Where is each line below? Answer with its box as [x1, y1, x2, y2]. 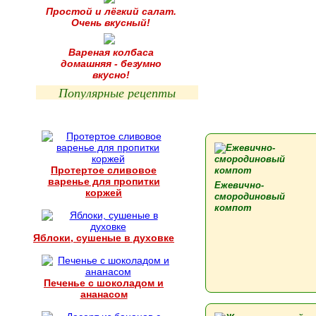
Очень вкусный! [71, 17, 150, 28]
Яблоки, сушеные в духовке [33, 232, 174, 243]
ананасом [80, 288, 128, 300]
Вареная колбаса [68, 47, 154, 58]
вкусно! [92, 69, 130, 80]
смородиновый [214, 191, 285, 202]
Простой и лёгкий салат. [45, 6, 176, 17]
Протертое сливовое [51, 164, 157, 176]
